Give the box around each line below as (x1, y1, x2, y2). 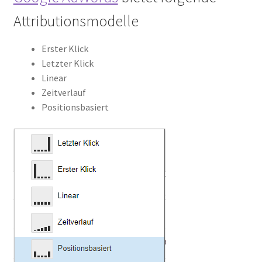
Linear (41, 72, 67, 84)
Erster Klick (41, 43, 88, 55)
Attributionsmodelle (13, 12, 139, 31)
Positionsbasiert (41, 101, 109, 113)
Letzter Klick (41, 57, 94, 70)
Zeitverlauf (41, 87, 86, 99)
